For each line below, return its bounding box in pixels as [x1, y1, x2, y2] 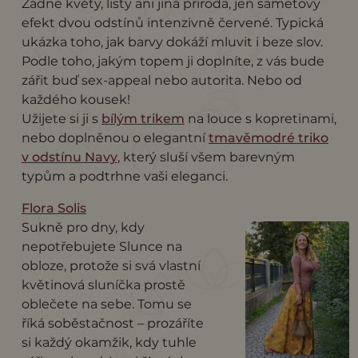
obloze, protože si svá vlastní [21, 257, 201, 273]
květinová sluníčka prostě [21, 276, 185, 292]
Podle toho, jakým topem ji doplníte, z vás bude [21, 53, 324, 69]
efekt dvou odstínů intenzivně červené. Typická [21, 14, 324, 30]
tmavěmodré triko [208, 129, 328, 145]
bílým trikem [101, 110, 185, 126]
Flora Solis [21, 200, 86, 216]
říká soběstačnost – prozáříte [21, 315, 204, 331]
